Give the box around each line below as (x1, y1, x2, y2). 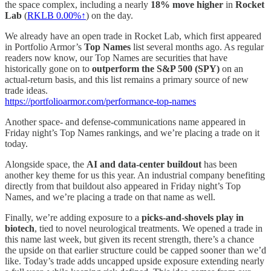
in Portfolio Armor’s (5, 41, 84, 52)
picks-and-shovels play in (142, 212, 244, 223)
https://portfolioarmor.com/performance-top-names (5, 96, 196, 106)
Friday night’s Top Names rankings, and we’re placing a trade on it (5, 127, 260, 138)
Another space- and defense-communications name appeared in (5, 116, 246, 127)
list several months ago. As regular (131, 41, 264, 52)
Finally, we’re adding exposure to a (5, 212, 142, 223)
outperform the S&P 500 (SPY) (92, 63, 220, 74)
